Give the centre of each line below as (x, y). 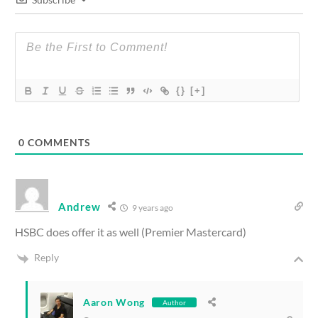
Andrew (79, 207)
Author (174, 302)
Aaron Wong (114, 302)
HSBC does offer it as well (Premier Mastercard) (131, 232)
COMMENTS (58, 143)
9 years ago (152, 208)
